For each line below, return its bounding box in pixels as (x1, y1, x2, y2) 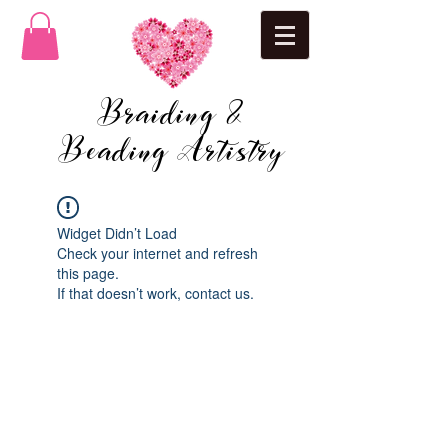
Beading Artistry (58, 129, 287, 174)
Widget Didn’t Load (57, 223, 177, 243)
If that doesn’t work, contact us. (57, 283, 254, 303)
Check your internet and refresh (57, 243, 258, 263)
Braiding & (97, 92, 248, 137)
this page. (57, 263, 119, 283)
